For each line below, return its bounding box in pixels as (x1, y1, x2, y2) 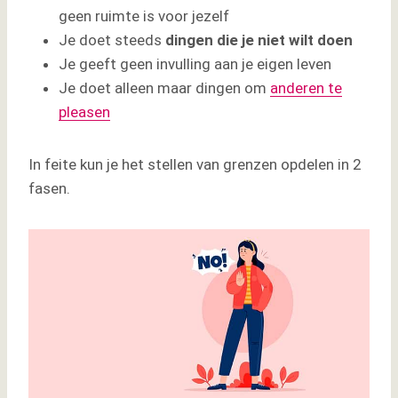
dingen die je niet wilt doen (162, 31, 353, 50)
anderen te (270, 79, 342, 98)
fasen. (28, 179, 70, 198)
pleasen (59, 103, 110, 122)
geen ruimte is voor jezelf (59, 7, 229, 26)
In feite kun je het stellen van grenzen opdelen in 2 (28, 155, 362, 174)
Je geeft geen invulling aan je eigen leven (59, 55, 331, 74)
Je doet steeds (59, 31, 162, 50)
